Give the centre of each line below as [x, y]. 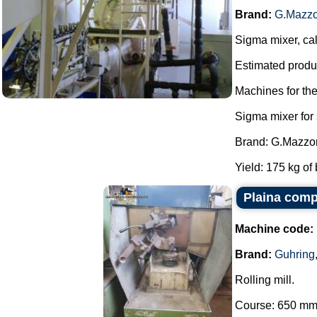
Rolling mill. [265, 280]
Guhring [295, 254]
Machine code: [274, 229]
